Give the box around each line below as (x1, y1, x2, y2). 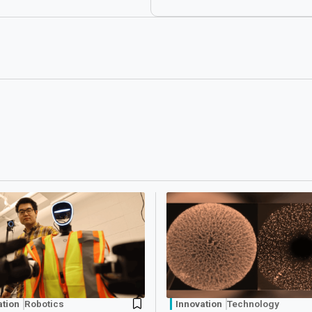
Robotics (24, 298, 65, 310)
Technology (227, 298, 280, 310)
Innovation (175, 298, 223, 310)
